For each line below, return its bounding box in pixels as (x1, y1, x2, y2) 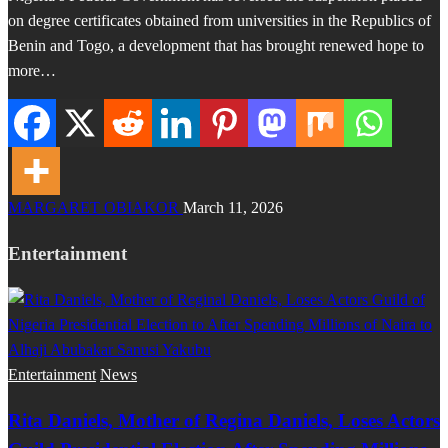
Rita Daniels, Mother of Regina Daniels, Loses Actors (8, 409, 440, 431)
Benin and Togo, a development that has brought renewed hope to (8, 37, 424, 55)
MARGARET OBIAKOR (8, 199, 183, 217)
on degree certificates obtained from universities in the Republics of (8, 12, 431, 30)
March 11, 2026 (183, 199, 283, 217)
